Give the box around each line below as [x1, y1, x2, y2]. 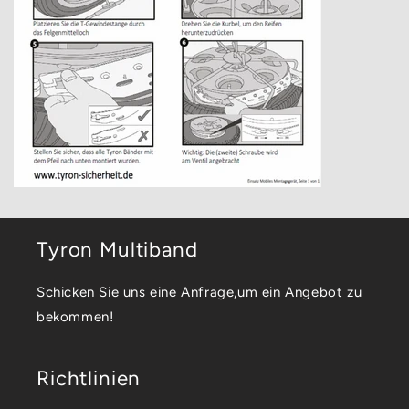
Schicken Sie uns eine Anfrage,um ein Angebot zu [37, 284, 362, 300]
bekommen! [37, 309, 114, 325]
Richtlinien [37, 366, 142, 391]
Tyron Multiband [37, 237, 198, 262]
